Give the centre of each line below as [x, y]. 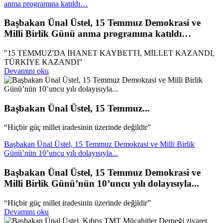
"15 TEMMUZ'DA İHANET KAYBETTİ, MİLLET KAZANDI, [109, 53]
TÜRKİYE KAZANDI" [43, 62]
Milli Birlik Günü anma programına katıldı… [98, 34]
